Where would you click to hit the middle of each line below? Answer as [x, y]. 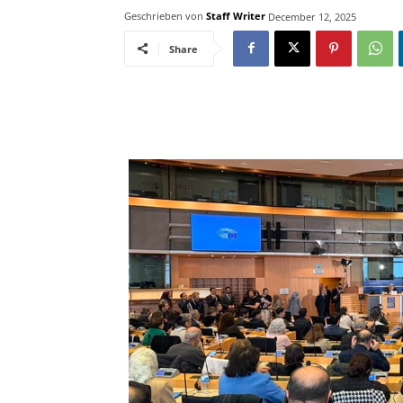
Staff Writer [236, 16]
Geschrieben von [164, 16]
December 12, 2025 [312, 16]
